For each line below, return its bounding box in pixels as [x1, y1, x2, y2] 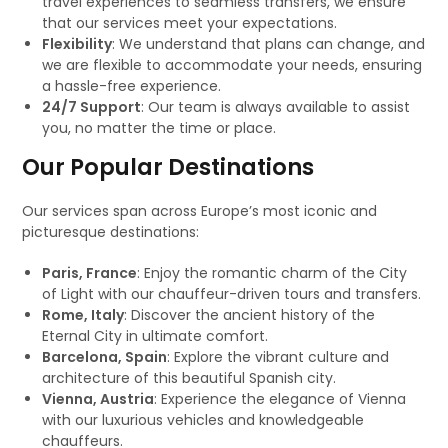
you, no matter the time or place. [42, 117, 277, 138]
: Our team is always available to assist [141, 96, 411, 117]
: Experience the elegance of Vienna [154, 388, 407, 409]
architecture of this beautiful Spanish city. [42, 367, 337, 388]
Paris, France [42, 262, 138, 283]
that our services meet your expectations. [42, 12, 338, 33]
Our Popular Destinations [22, 150, 315, 183]
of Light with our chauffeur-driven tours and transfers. [42, 283, 422, 304]
